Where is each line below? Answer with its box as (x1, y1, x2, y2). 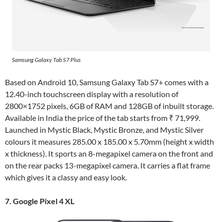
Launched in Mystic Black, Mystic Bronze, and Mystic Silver (5, 124, 204, 134)
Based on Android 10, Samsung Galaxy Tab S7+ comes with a (5, 77, 209, 87)
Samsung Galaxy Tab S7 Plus (12, 55, 82, 63)
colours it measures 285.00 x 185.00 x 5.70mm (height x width (5, 136, 214, 146)
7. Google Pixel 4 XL (5, 196, 76, 206)
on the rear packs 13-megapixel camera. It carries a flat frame (5, 160, 210, 170)
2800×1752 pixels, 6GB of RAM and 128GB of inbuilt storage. (5, 101, 214, 111)
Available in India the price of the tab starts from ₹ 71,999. (5, 112, 200, 122)
